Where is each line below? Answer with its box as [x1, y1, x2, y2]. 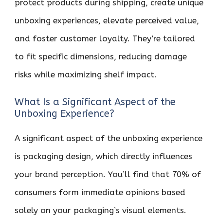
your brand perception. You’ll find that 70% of [15, 169, 201, 179]
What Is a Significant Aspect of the [15, 96, 176, 108]
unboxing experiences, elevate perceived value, [15, 16, 199, 25]
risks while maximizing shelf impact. [15, 70, 157, 79]
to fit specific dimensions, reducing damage [15, 52, 187, 61]
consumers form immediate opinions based [15, 187, 185, 197]
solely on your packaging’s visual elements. [15, 205, 186, 215]
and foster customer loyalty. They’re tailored [15, 34, 195, 43]
